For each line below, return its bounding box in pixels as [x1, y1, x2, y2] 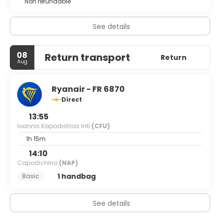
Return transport [45, 51, 130, 64]
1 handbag [57, 171, 96, 181]
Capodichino [17, 159, 59, 167]
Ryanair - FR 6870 [52, 83, 125, 95]
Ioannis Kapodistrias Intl [17, 122, 91, 130]
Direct [61, 95, 82, 104]
